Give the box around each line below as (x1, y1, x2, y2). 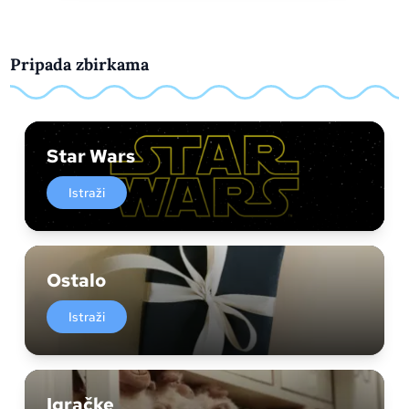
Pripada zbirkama (10, 54, 150, 75)
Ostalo (47, 268, 107, 292)
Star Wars (47, 144, 136, 168)
